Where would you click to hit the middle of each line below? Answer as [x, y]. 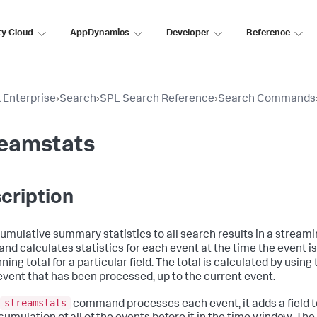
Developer [188, 33]
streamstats [35, 303]
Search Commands [267, 100]
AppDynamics [100, 33]
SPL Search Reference [157, 100]
